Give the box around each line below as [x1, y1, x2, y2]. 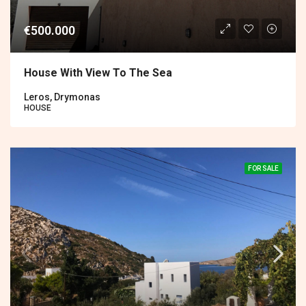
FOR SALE [248, 164, 279, 172]
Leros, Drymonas [24, 91, 100, 102]
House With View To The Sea [24, 66, 172, 79]
